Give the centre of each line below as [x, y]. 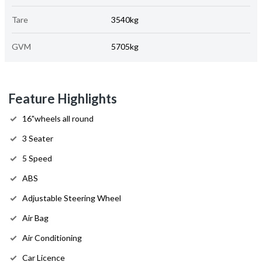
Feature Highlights [63, 99]
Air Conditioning [52, 238]
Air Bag [35, 218]
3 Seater [38, 139]
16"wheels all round [58, 119]
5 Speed [37, 158]
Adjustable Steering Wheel [72, 198]
